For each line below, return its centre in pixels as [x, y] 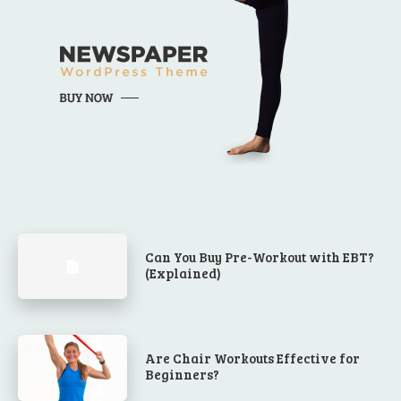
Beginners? [183, 375]
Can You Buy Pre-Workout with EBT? [260, 256]
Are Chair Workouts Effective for [253, 358]
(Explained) [183, 273]
